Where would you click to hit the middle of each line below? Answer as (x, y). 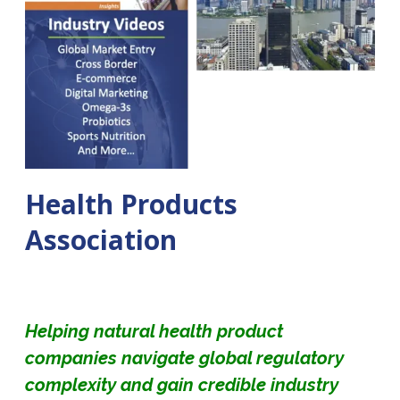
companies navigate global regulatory (184, 358)
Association (101, 240)
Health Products (131, 204)
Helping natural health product (154, 331)
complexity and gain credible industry (182, 384)
